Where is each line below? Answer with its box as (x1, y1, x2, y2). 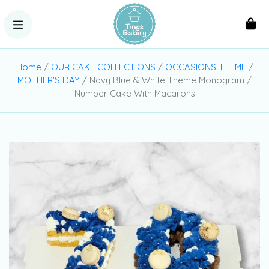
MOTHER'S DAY (17, 74, 80, 86)
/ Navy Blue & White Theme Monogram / (80, 74, 252, 86)
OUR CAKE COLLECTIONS (50, 61, 156, 73)
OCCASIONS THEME (165, 61, 246, 73)
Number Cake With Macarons (74, 88, 195, 99)
